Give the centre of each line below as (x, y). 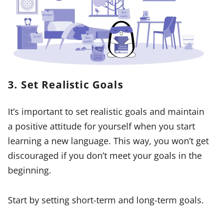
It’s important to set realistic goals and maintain (106, 111)
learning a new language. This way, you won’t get (108, 141)
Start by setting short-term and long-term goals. (106, 199)
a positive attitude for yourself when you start (101, 126)
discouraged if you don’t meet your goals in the (105, 155)
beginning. (30, 170)
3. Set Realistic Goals (66, 85)
